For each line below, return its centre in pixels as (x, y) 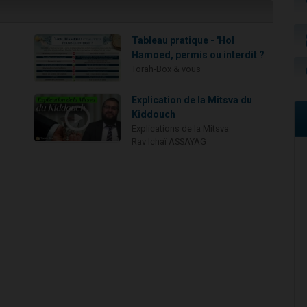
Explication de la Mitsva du (192, 100)
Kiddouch (154, 115)
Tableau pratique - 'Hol (183, 40)
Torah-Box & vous (167, 69)
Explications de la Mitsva (181, 129)
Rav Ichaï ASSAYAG (169, 142)
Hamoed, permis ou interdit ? (198, 54)
